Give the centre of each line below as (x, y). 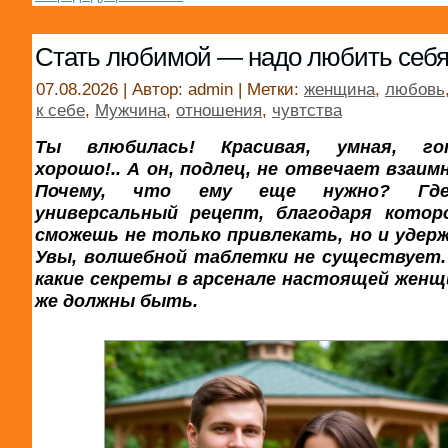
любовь (415, 88)
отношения (219, 109)
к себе (60, 109)
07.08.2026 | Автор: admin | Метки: (170, 88)
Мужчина (130, 109)
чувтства (307, 109)
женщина (339, 88)
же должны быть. (116, 300)
